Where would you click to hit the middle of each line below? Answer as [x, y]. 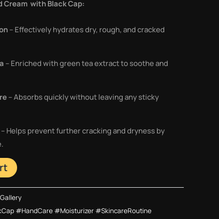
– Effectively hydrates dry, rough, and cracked [86, 29]
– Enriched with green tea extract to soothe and [86, 63]
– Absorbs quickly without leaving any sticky [83, 97]
